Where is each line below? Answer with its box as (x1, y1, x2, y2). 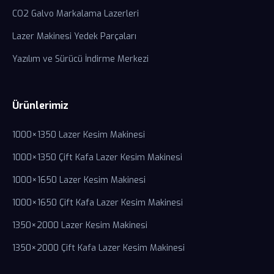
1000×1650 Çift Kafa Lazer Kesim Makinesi (12, 197, 183, 209)
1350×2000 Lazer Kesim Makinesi (12, 220, 147, 231)
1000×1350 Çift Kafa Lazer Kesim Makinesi (12, 152, 182, 163)
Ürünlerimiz (12, 99, 68, 112)
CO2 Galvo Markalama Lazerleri (12, 8, 139, 20)
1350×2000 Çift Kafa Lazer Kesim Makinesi (12, 242, 185, 254)
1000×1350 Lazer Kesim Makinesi (12, 129, 145, 141)
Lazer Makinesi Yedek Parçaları (12, 31, 136, 42)
